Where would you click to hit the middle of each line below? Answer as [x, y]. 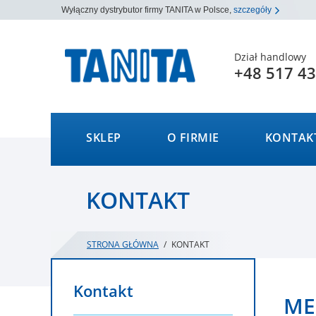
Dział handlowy [270, 57]
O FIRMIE [193, 138]
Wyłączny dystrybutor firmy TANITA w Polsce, [147, 10]
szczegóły [254, 10]
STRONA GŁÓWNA [123, 244]
